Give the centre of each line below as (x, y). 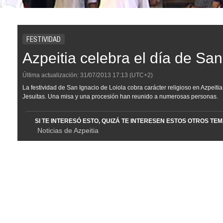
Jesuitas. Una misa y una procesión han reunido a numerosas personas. (120, 97)
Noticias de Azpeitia (68, 130)
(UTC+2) (140, 75)
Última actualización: (51, 75)
